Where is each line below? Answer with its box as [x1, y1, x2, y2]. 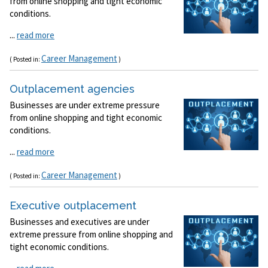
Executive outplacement [10, 199, 136, 212]
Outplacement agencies [10, 83, 135, 96]
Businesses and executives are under [10, 216, 150, 228]
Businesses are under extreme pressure [10, 99, 160, 111]
